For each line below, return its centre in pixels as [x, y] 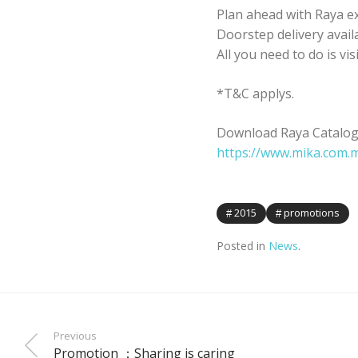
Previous [75, 336]
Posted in [242, 246]
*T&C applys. [255, 93]
